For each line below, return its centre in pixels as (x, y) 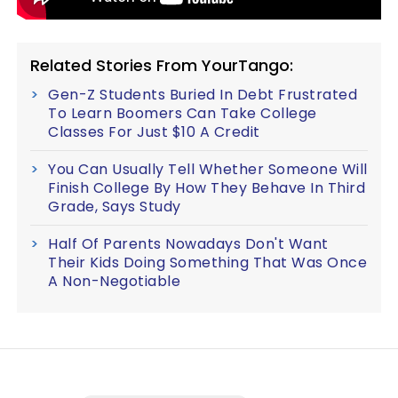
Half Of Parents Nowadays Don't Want (188, 244)
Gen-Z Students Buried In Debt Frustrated (203, 95)
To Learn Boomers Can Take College (183, 113)
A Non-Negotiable (114, 281)
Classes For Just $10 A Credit (154, 132)
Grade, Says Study (115, 207)
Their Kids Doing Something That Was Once (207, 263)
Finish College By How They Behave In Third (207, 188)
